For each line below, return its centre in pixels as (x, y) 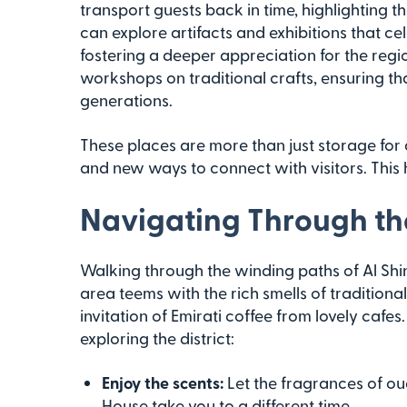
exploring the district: (157, 338)
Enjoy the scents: (163, 382)
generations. (126, 99)
